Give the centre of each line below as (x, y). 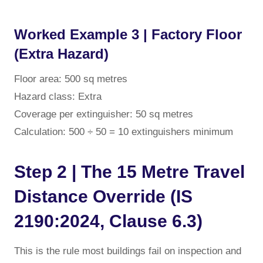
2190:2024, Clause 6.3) (108, 221)
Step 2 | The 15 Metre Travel (129, 171)
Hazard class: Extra (58, 96)
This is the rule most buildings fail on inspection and (128, 251)
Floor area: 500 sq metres (71, 79)
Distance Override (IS (103, 196)
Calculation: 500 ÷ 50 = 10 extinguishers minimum (124, 131)
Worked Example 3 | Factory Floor (128, 34)
